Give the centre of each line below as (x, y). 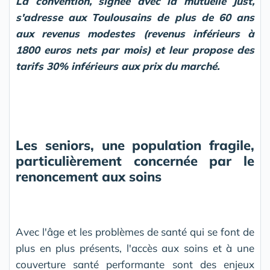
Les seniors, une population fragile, (135, 146)
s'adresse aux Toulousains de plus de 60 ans (135, 17)
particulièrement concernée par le (135, 161)
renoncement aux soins (89, 177)
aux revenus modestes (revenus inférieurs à (135, 34)
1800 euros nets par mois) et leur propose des (135, 50)
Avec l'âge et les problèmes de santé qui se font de (135, 232)
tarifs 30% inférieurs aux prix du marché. (118, 66)
